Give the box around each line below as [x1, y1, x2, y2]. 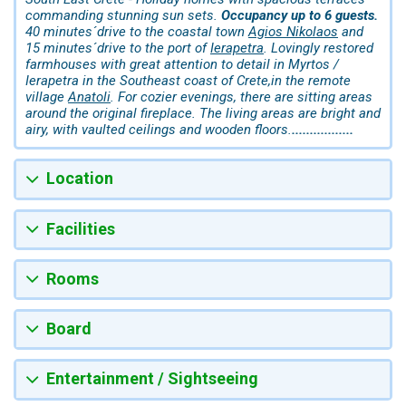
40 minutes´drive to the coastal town [25, 24, 248, 41]
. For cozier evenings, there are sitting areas [111, 89, 372, 106]
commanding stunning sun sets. [25, 7, 221, 24]
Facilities [46, 218, 115, 238]
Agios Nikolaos [248, 24, 338, 41]
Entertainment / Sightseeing [46, 369, 258, 389]
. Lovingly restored [264, 40, 373, 57]
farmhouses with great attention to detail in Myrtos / [25, 56, 339, 73]
